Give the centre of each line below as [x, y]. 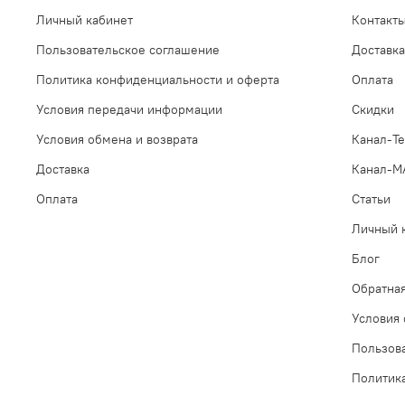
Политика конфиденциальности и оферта [158, 79]
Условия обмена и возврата [117, 139]
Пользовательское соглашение [128, 49]
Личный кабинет [85, 19]
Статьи [371, 198]
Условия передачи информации [129, 109]
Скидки [373, 109]
